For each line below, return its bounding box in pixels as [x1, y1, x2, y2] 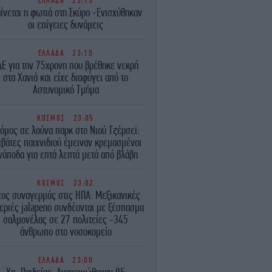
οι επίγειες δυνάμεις [28, 18, 103, 31]
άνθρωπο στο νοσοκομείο [19, 225, 112, 238]
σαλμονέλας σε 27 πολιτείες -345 [3, 212, 128, 226]
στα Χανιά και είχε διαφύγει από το [3, 70, 128, 84]
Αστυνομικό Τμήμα [32, 83, 99, 96]
